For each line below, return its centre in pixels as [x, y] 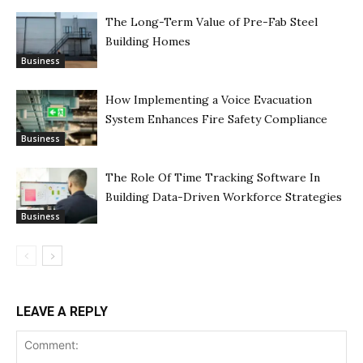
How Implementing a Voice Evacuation [209, 99]
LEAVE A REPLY [62, 311]
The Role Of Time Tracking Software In [213, 177]
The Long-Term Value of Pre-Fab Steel [211, 21]
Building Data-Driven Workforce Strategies [224, 196]
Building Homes [148, 41]
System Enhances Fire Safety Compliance [216, 119]
